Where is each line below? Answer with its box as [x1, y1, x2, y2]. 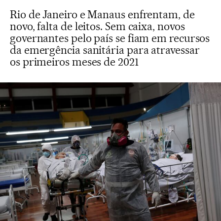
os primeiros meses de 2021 [10, 55, 139, 68]
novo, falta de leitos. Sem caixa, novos [10, 20, 185, 33]
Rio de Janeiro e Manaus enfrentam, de [10, 8, 195, 21]
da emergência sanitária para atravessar [10, 43, 200, 56]
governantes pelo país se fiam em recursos [10, 32, 210, 44]
